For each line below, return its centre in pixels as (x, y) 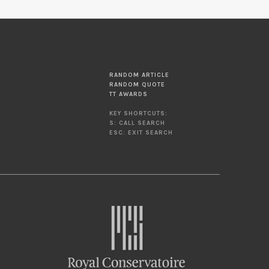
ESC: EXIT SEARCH (141, 133)
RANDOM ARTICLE (139, 75)
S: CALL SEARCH (137, 123)
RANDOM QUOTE (137, 85)
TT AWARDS (128, 94)
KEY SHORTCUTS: (138, 113)
